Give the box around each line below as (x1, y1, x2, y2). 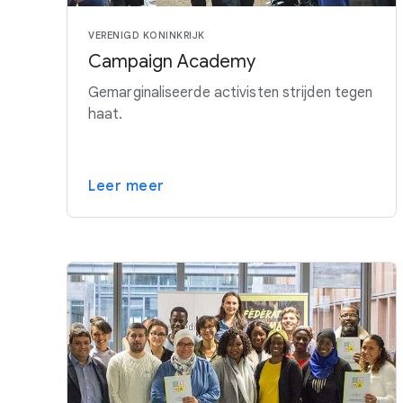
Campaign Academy (88, 50, 255, 74)
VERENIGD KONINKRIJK (88, 29, 205, 42)
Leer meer (88, 177, 165, 196)
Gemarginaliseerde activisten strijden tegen (88, 84, 373, 103)
